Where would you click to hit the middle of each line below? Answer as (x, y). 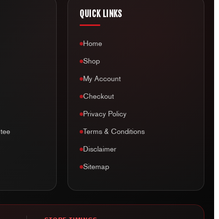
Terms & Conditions (114, 132)
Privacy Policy (105, 114)
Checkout (98, 97)
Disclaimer (99, 149)
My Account (102, 79)
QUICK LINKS (101, 14)
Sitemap (96, 167)
